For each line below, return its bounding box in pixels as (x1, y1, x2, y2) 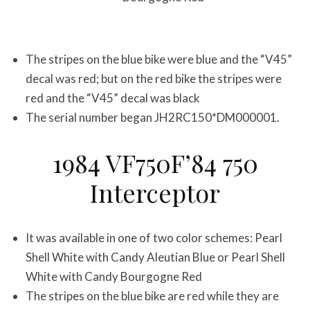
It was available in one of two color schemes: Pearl (26, 230, 282, 245)
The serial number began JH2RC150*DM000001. (26, 110, 280, 125)
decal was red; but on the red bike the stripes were (26, 71, 282, 86)
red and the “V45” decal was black (26, 91, 200, 105)
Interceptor (90, 176, 220, 209)
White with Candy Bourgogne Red (26, 269, 202, 284)
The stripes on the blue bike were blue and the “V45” (26, 52, 292, 66)
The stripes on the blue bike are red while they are (26, 289, 279, 303)
